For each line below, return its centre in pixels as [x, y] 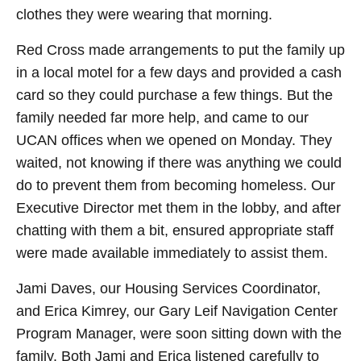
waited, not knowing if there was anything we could [179, 163]
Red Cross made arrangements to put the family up [180, 50]
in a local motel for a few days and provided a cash [179, 73]
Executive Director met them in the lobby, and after [178, 208]
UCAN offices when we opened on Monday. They [174, 141]
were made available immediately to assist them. [172, 253]
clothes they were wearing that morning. [144, 15]
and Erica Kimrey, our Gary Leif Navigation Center [177, 311]
